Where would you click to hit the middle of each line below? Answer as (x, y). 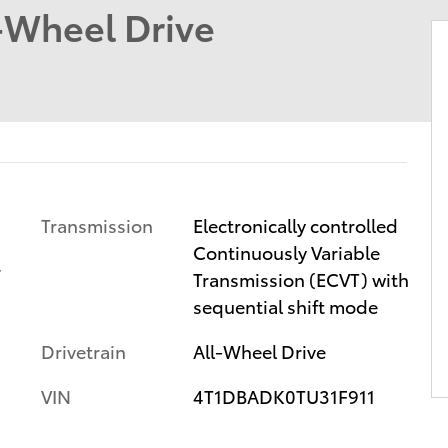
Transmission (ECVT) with (300, 278)
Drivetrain (83, 350)
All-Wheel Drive (259, 350)
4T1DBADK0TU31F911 (283, 395)
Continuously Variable (286, 251)
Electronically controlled (295, 224)
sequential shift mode (285, 305)
